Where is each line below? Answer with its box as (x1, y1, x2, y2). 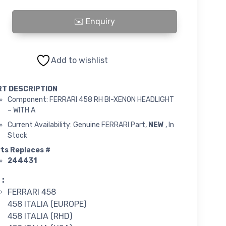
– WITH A (7, 105, 35, 115)
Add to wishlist (51, 55, 108, 65)
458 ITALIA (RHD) (7, 211, 72, 221)
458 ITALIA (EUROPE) (7, 199, 86, 209)
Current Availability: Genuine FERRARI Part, (7, 120, 148, 129)
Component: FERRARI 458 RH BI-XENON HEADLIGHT (7, 95, 174, 104)
